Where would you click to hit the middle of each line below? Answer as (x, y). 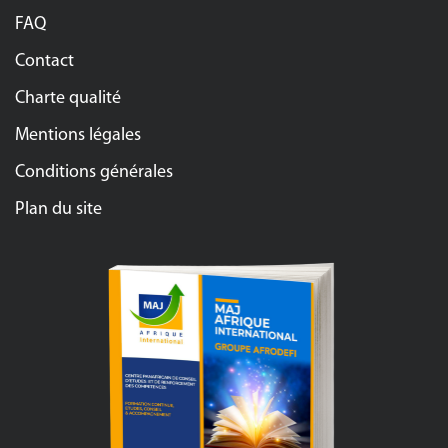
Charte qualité (68, 98)
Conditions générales (94, 172)
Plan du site (58, 209)
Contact (44, 61)
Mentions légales (78, 135)
